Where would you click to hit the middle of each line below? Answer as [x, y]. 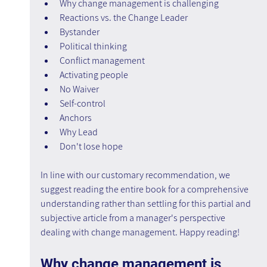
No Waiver [79, 89]
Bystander [79, 32]
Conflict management [102, 61]
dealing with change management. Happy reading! [140, 232]
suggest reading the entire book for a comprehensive [145, 190]
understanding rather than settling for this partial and [146, 204]
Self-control [83, 104]
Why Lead [78, 132]
